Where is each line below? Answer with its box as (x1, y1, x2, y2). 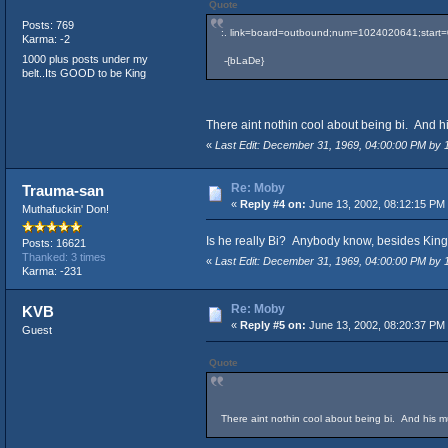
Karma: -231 (21, 265, 82, 278)
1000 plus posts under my (21, 52, 148, 65)
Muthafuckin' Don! (21, 202, 109, 215)
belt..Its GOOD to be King (21, 66, 146, 79)
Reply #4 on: (239, 197, 306, 210)
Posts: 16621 (21, 237, 86, 250)
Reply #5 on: (239, 319, 306, 332)
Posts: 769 (21, 19, 74, 32)
